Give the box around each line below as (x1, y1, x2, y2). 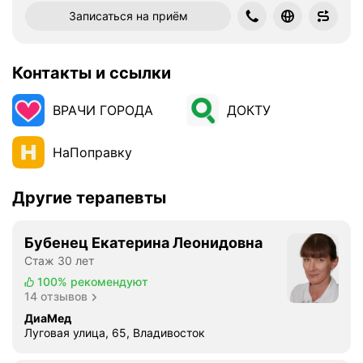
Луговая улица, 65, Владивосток (24, 326, 205, 340)
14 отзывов (24, 289, 88, 303)
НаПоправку (53, 144, 132, 160)
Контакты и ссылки (12, 63, 171, 83)
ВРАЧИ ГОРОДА (53, 102, 153, 118)
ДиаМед (24, 311, 71, 325)
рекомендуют (70, 275, 148, 288)
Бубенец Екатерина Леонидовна (24, 234, 263, 251)
